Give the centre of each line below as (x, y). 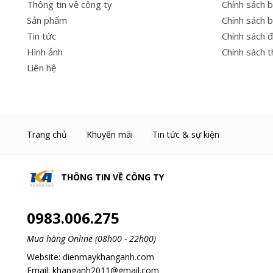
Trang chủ (47, 134)
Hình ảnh (45, 51)
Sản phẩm (47, 20)
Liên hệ (41, 67)
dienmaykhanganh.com (108, 257)
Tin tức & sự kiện (186, 134)
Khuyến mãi (110, 134)
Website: (45, 257)
